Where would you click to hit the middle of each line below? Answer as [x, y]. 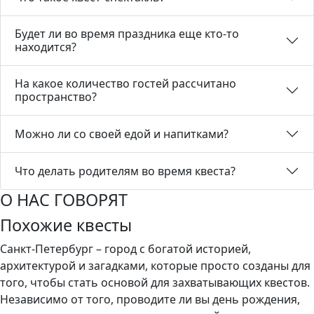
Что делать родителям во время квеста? [125, 171]
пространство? [56, 97]
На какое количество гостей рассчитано [125, 83]
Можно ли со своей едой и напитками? [122, 134]
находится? [46, 47]
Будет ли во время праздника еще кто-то [127, 34]
